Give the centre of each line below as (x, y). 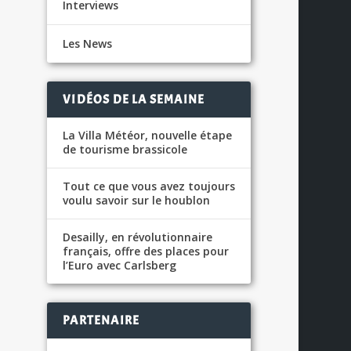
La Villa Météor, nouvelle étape (148, 135)
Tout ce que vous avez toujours (149, 186)
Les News (88, 43)
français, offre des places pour (146, 251)
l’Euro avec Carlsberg (120, 265)
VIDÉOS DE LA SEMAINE (134, 99)
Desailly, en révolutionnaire (138, 237)
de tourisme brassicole (125, 149)
